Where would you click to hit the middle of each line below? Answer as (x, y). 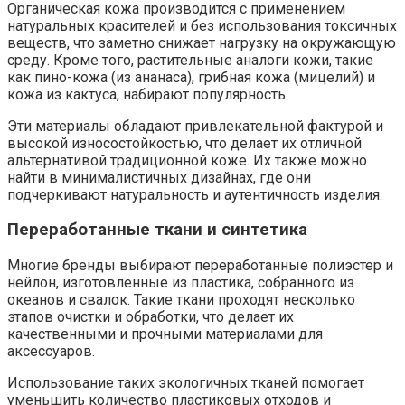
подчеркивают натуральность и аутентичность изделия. (195, 194)
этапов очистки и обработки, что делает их (151, 317)
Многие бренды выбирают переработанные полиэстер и (200, 266)
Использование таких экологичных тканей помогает (186, 383)
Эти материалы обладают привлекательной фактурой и (195, 126)
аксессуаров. (51, 352)
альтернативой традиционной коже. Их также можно (187, 160)
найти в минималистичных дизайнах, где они (159, 177)
